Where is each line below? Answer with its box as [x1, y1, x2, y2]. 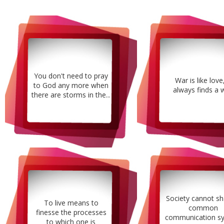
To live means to [43, 198, 98, 208]
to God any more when [33, 80, 108, 90]
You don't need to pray [34, 70, 108, 80]
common [188, 202, 218, 212]
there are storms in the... [31, 89, 110, 99]
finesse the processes [35, 207, 106, 217]
